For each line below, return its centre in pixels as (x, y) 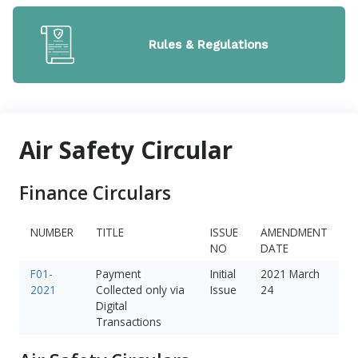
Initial (223, 273)
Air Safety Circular (126, 149)
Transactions (128, 321)
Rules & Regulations (208, 44)
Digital (111, 305)
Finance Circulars (95, 193)
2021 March (290, 273)
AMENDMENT (294, 232)
